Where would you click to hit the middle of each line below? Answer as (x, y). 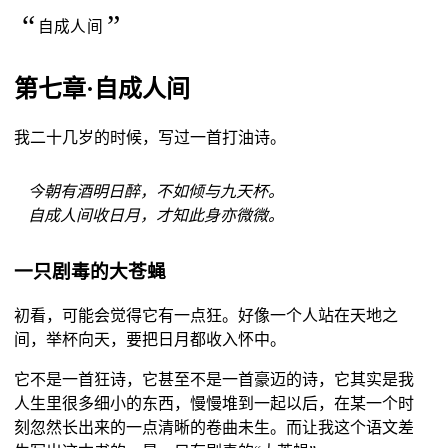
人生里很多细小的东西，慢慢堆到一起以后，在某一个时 (213, 403)
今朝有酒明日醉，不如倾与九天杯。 (155, 191)
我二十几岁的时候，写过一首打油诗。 (149, 137)
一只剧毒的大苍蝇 (89, 272)
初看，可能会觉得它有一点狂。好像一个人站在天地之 (205, 315)
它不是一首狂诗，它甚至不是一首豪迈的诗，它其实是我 (213, 379)
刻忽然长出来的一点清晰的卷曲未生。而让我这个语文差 (213, 427)
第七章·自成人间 (101, 89)
